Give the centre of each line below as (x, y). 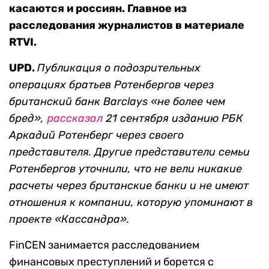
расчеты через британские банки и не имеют (129, 186)
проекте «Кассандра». (69, 219)
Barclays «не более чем (164, 102)
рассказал (75, 119)
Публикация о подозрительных (119, 68)
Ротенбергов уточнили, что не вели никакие (125, 169)
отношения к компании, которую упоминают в (131, 203)
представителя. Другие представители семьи (129, 152)
